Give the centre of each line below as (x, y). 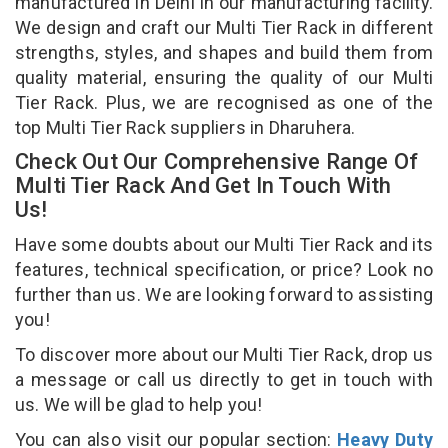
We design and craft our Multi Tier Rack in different (224, 27)
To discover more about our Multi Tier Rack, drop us (224, 354)
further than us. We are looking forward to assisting (224, 294)
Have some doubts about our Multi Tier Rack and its (224, 244)
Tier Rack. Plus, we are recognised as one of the (224, 102)
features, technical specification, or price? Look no (224, 269)
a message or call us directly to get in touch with (224, 379)
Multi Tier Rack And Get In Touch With (203, 185)
